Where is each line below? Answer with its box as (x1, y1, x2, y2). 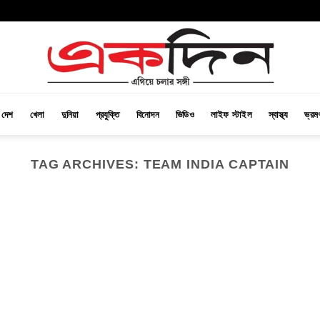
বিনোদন (136, 109, 159, 120)
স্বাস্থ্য (268, 109, 289, 120)
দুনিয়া (61, 109, 79, 120)
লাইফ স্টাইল (210, 109, 252, 120)
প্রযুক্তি (95, 109, 120, 120)
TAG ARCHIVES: (30, 156, 144, 171)
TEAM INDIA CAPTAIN (143, 156, 290, 171)
